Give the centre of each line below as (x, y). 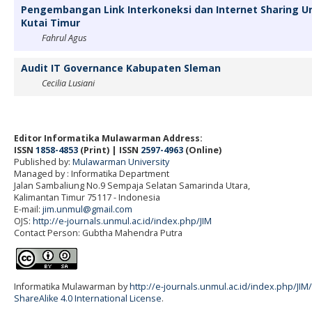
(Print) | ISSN (109, 150)
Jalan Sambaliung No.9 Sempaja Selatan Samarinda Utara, (132, 185)
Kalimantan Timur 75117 (63, 197)
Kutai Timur (50, 23)
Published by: (43, 162)
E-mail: (28, 209)
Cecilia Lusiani (68, 84)
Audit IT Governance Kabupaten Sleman (121, 68)
